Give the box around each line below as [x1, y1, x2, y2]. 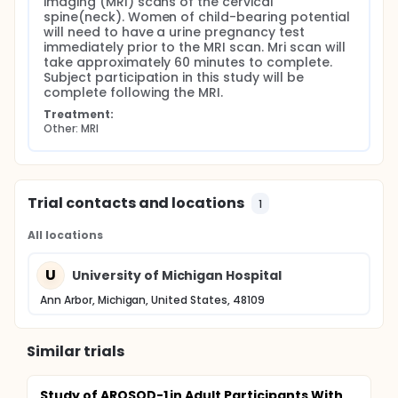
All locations [28, 227, 103, 243]
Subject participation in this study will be [44, 68, 304, 86]
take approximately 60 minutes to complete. [44, 53, 332, 71]
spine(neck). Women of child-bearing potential [44, 8, 350, 26]
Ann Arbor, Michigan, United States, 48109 [40, 292, 265, 307]
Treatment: [44, 107, 114, 122]
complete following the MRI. [44, 84, 224, 101]
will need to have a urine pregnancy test [44, 23, 305, 41]
